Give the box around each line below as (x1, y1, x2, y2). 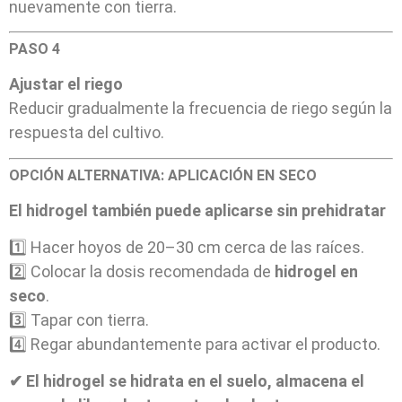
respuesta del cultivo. (9, 123, 164, 143)
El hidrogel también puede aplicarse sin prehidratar (9, 200, 386, 220)
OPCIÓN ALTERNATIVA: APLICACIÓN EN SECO (9, 166, 317, 184)
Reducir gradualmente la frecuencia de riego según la (9, 99, 392, 118)
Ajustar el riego (9, 74, 123, 94)
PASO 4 (9, 40, 60, 58)
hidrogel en (275, 262, 358, 282)
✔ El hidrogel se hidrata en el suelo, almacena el (9, 371, 364, 391)
